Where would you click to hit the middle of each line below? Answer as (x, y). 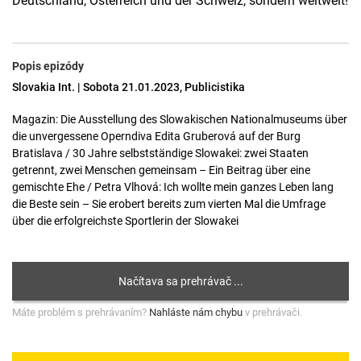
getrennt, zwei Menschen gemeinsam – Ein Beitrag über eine (161, 170)
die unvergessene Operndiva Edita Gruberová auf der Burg (156, 136)
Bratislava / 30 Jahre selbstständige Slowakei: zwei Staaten (160, 153)
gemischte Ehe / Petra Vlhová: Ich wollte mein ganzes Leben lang (173, 187)
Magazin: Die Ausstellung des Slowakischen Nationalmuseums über (180, 119)
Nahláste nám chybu (196, 312)
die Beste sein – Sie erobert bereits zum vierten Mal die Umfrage (169, 204)
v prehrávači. (272, 312)
